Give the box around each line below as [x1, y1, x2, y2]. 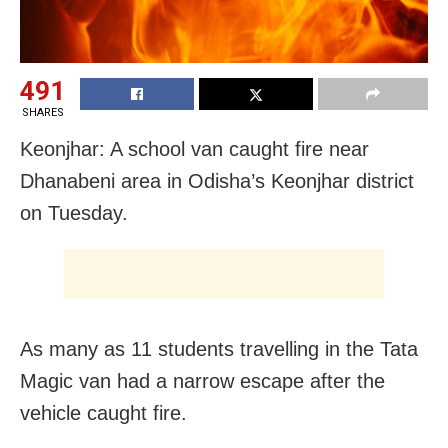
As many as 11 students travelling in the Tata [20, 338, 418, 360]
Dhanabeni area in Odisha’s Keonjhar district [20, 170, 414, 192]
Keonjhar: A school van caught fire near [20, 138, 369, 160]
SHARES [21, 106, 64, 119]
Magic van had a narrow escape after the [20, 370, 385, 392]
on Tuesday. [20, 202, 128, 224]
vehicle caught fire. [20, 402, 187, 424]
